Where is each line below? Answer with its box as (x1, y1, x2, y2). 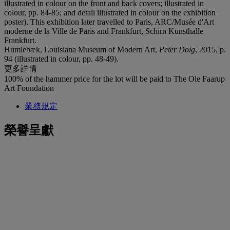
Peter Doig (159, 45, 195, 54)
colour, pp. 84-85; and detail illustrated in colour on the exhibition (4, 8, 216, 17)
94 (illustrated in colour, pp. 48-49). (4, 54, 119, 63)
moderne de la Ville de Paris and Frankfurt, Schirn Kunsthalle (4, 26, 203, 35)
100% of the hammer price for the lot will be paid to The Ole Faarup (4, 74, 225, 83)
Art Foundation (4, 83, 54, 92)
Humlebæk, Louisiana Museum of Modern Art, (4, 45, 159, 54)
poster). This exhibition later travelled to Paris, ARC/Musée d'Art (4, 17, 214, 26)
